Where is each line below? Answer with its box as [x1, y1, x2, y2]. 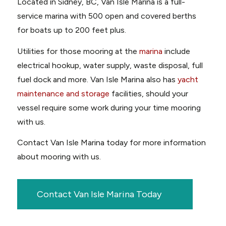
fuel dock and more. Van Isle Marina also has [17, 74, 178, 84]
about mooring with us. [17, 152, 101, 162]
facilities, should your [109, 88, 188, 98]
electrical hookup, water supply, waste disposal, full [17, 60, 203, 70]
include [162, 46, 190, 56]
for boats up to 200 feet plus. [17, 25, 126, 35]
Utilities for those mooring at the [17, 46, 139, 56]
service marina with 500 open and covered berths [17, 11, 196, 21]
